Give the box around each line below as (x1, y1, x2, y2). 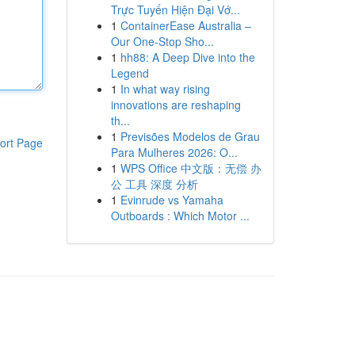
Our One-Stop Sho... (110, 33, 214, 49)
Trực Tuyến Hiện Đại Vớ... (110, 2, 240, 17)
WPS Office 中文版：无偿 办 (120, 160, 261, 176)
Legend (110, 65, 149, 81)
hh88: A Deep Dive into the (120, 49, 255, 65)
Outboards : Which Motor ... (110, 208, 250, 223)
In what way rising (120, 81, 210, 97)
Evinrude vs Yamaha (120, 192, 223, 208)
